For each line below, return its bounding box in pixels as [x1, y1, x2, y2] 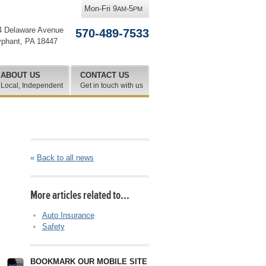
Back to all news [37, 153, 94, 162]
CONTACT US [80, 71, 129, 80]
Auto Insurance [42, 211, 94, 220]
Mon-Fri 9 [84, 4, 117, 13]
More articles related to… [30, 188, 129, 202]
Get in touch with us [80, 81, 143, 90]
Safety [42, 222, 65, 231]
